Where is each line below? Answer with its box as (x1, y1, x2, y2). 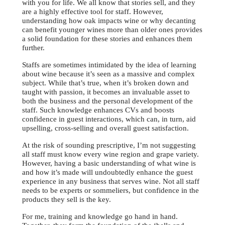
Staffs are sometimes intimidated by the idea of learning (22, 61, 196, 69)
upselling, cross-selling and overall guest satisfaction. (22, 124, 189, 133)
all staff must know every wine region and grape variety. (22, 150, 199, 159)
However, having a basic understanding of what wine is (22, 159, 196, 168)
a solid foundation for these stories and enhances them (22, 35, 192, 43)
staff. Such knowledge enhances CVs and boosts (22, 106, 174, 115)
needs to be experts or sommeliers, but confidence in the (22, 186, 199, 195)
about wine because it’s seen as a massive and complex (22, 70, 195, 78)
